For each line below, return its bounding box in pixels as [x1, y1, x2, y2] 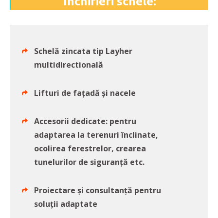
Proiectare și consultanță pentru [34, 184, 161, 196]
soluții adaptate [34, 198, 97, 209]
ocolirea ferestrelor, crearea [34, 143, 146, 154]
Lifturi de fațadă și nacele [34, 87, 136, 98]
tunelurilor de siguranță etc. [34, 156, 145, 167]
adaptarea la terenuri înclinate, [34, 129, 158, 140]
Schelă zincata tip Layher [34, 45, 132, 56]
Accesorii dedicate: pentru [34, 115, 136, 127]
